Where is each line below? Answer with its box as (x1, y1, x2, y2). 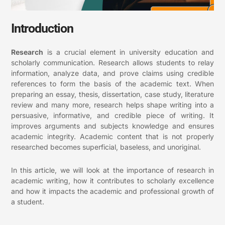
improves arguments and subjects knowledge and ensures (11, 122, 214, 131)
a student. (11, 197, 44, 206)
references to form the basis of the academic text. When (11, 79, 214, 88)
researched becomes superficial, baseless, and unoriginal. (11, 143, 201, 152)
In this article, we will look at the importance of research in (11, 165, 214, 174)
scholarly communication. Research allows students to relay (11, 58, 214, 67)
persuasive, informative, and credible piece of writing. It (11, 111, 214, 120)
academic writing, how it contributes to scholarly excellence (11, 176, 214, 185)
